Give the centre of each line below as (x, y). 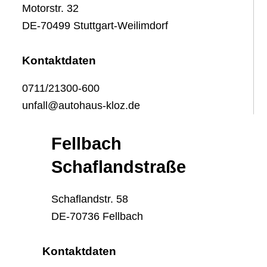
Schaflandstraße (119, 167)
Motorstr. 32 (51, 8)
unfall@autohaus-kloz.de (81, 105)
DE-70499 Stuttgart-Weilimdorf (95, 26)
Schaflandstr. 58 (90, 199)
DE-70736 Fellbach (97, 216)
